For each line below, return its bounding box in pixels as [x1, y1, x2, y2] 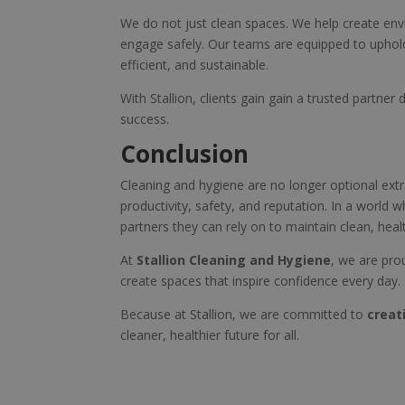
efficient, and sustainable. [119, 56, 268, 74]
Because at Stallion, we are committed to [119, 306, 367, 324]
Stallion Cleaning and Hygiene [136, 251, 331, 269]
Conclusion [119, 137, 249, 171]
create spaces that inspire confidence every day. [119, 272, 400, 290]
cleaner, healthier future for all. [119, 326, 299, 344]
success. [119, 110, 169, 128]
